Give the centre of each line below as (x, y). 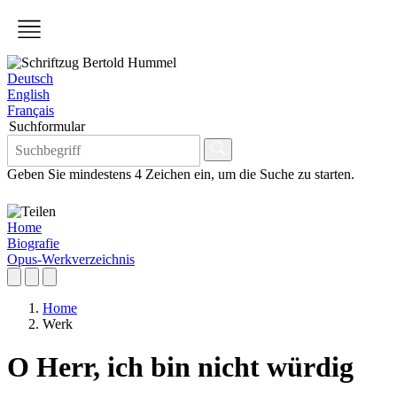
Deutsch (30, 78)
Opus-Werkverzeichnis (71, 259)
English (28, 94)
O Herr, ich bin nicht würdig (180, 367)
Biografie (33, 243)
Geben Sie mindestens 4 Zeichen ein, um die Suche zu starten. (181, 174)
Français (31, 110)
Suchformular (47, 126)
